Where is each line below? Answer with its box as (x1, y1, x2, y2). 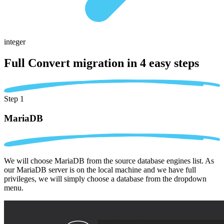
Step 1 (4, 94, 24, 103)
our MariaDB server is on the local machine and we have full (4, 165, 196, 174)
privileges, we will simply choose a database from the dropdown (4, 174, 206, 183)
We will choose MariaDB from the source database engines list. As (4, 156, 214, 165)
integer (4, 37, 25, 46)
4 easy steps (140, 56, 199, 69)
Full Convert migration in (4, 56, 140, 69)
